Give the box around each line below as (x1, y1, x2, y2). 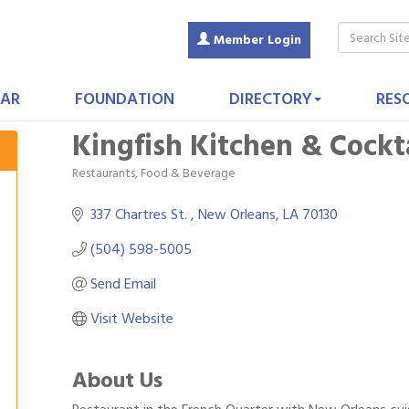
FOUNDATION (74, 86, 174, 112)
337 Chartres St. (90, 203, 191, 226)
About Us (72, 362, 163, 398)
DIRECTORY (228, 86, 312, 112)
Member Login (214, 29, 301, 50)
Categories (71, 173, 132, 194)
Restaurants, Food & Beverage (72, 163, 236, 184)
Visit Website (90, 307, 173, 330)
